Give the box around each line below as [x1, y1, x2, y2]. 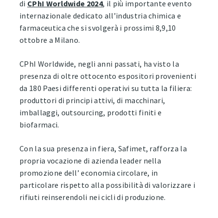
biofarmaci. [19, 120, 59, 130]
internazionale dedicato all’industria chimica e [19, 11, 182, 21]
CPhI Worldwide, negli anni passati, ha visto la [19, 59, 180, 69]
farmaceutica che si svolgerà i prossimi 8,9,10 [19, 23, 176, 33]
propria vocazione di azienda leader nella [19, 156, 162, 166]
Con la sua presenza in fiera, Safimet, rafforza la [19, 144, 187, 154]
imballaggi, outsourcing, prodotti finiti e [19, 108, 162, 118]
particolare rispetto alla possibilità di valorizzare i [19, 180, 196, 190]
